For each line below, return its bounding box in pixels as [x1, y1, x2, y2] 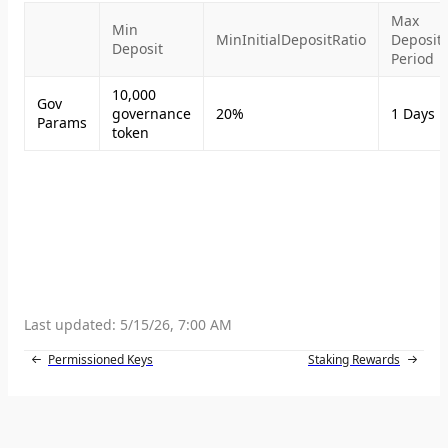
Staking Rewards [308, 351, 400, 368]
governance [112, 104, 191, 124]
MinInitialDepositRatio [216, 30, 366, 50]
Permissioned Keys [48, 351, 153, 368]
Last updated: [24, 315, 116, 334]
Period [391, 49, 434, 69]
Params [37, 113, 87, 133]
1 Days [391, 104, 435, 124]
